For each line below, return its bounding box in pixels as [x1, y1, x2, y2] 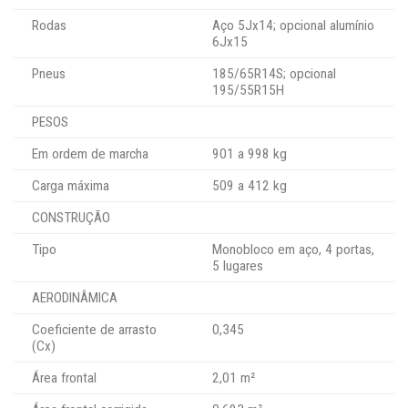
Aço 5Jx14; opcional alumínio [212, 16, 374, 34]
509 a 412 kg [212, 177, 287, 194]
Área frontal [32, 369, 97, 386]
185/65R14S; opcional [212, 65, 336, 82]
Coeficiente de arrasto [32, 321, 157, 338]
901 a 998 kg [212, 145, 287, 162]
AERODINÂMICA [32, 289, 117, 306]
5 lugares [212, 257, 263, 274]
